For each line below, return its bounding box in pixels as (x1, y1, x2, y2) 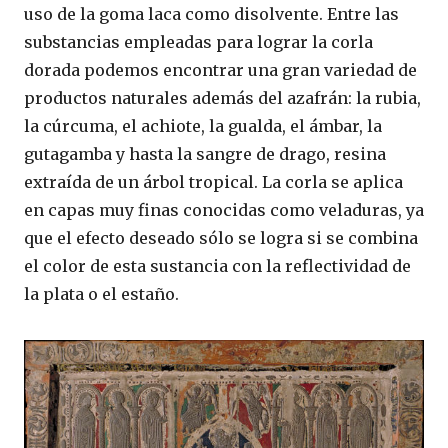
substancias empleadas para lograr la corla (24, 32, 373, 53)
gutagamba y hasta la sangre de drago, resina (24, 144, 386, 165)
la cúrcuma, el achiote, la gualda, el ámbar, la (24, 116, 382, 137)
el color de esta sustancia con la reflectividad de (24, 256, 411, 277)
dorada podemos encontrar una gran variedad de (24, 60, 417, 81)
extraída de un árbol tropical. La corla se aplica (24, 172, 403, 193)
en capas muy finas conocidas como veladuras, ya (24, 200, 424, 221)
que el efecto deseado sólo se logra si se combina (24, 228, 418, 249)
